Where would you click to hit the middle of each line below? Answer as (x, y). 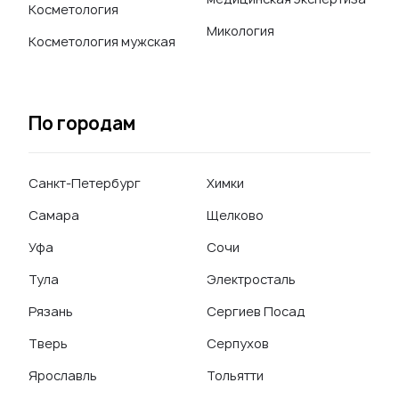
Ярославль (63, 375)
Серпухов (238, 343)
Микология (240, 31)
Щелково (235, 215)
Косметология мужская (102, 41)
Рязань (51, 311)
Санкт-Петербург (85, 183)
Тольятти (235, 375)
